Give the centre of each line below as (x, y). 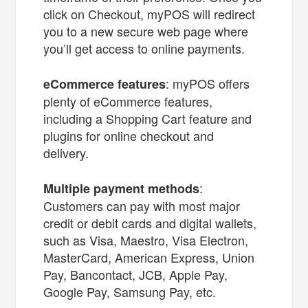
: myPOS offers (208, 83)
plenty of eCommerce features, (128, 101)
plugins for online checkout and (129, 135)
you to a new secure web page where (146, 31)
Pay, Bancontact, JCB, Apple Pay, (136, 274)
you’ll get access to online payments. (146, 48)
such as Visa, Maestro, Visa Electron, (146, 240)
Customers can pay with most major (142, 205)
